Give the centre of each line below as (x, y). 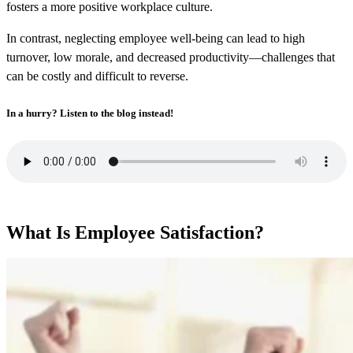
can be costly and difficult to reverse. (97, 76)
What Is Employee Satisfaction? (135, 232)
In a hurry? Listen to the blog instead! (90, 113)
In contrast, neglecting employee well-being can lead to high (156, 39)
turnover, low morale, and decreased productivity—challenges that (171, 58)
